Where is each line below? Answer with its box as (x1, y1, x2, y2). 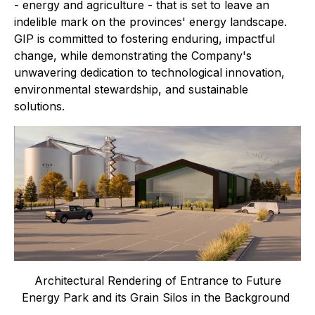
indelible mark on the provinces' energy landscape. (14, 15, 287, 29)
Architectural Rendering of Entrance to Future (34, 274, 281, 288)
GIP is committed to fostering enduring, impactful (14, 32, 275, 46)
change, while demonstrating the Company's (14, 49, 252, 63)
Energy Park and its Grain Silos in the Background (22, 290, 293, 305)
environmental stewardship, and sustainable (14, 82, 248, 96)
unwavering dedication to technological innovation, (14, 65, 285, 79)
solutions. (14, 99, 65, 113)
